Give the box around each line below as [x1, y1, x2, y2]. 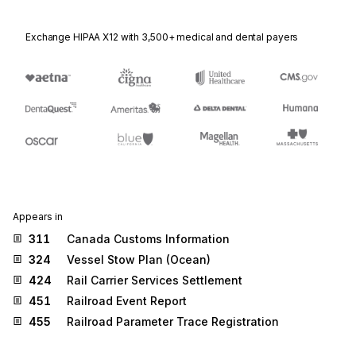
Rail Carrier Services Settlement [67, 273, 242, 287]
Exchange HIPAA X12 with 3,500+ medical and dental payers [25, 31, 299, 43]
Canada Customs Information [67, 231, 230, 246]
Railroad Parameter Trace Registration [67, 314, 279, 328]
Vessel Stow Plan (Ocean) [67, 252, 211, 266]
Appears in [13, 210, 63, 222]
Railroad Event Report [67, 293, 187, 308]
